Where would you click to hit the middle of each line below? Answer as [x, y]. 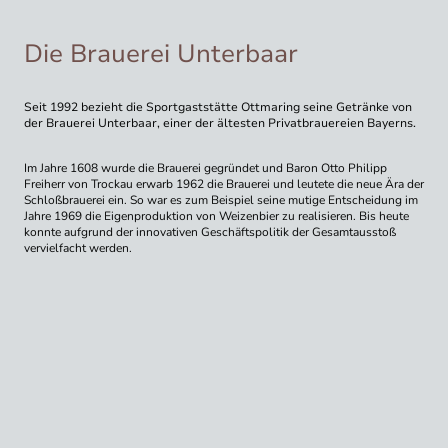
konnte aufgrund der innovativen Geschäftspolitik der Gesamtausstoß [210, 231]
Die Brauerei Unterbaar [161, 53]
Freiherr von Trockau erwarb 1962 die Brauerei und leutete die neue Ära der [224, 183]
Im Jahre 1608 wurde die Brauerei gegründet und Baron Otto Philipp [205, 167]
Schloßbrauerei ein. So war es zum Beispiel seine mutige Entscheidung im [221, 199]
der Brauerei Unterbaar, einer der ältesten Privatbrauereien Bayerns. [220, 123]
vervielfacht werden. [78, 247]
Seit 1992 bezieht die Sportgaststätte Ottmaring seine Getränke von [218, 107]
